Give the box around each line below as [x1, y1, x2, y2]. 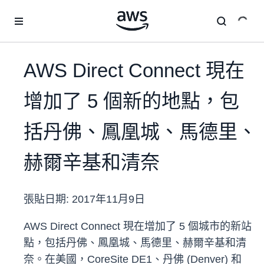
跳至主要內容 [5, 7, 55, 16]
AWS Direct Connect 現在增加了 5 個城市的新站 [24, 220, 252, 233]
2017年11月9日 [72, 193, 145, 206]
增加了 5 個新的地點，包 [24, 90, 239, 113]
